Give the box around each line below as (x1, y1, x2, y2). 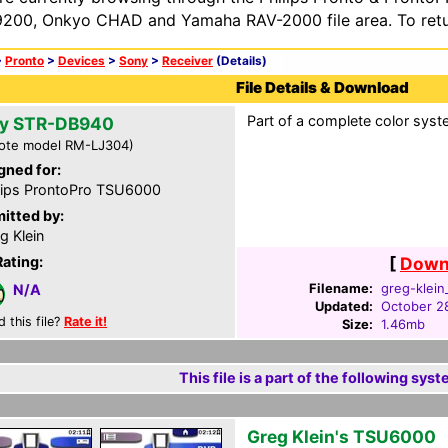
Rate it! (64, 314, 107, 329)
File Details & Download (236, 78, 409, 97)
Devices (58, 54, 105, 68)
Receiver (162, 54, 213, 68)
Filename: (309, 280, 373, 296)
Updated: (315, 298, 373, 314)
